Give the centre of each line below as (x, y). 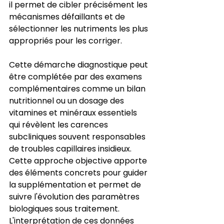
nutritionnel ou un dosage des (67, 100)
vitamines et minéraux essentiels (74, 112)
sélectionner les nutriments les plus (79, 28)
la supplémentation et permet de (76, 184)
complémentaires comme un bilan (78, 88)
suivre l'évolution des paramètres (75, 196)
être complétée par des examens (76, 76)
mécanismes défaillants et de (68, 16)
